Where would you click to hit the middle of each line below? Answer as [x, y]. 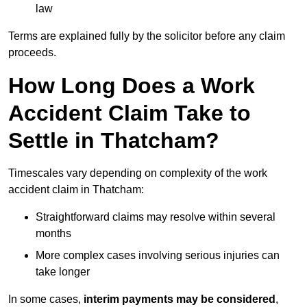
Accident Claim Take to [130, 113]
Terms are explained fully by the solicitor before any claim [147, 36]
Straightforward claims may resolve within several [156, 217]
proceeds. [32, 53]
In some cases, [46, 299]
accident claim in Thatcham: [76, 190]
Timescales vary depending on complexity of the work [138, 173]
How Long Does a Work [132, 86]
